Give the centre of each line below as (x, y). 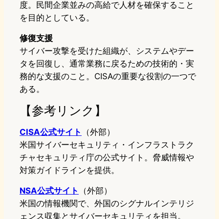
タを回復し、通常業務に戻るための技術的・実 (107, 64)
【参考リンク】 (63, 110)
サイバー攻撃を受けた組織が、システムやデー (107, 51)
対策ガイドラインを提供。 (69, 170)
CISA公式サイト (51, 132)
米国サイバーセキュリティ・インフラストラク (107, 145)
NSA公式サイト (49, 191)
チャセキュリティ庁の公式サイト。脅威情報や (107, 158)
